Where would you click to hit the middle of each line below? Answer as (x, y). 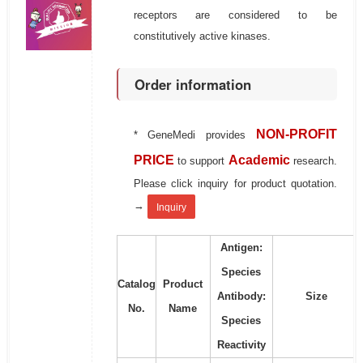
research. (316, 161)
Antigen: (241, 248)
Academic (259, 160)
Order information (192, 85)
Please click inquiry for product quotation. (235, 184)
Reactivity (241, 345)
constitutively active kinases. (202, 36)
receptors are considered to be (235, 15)
